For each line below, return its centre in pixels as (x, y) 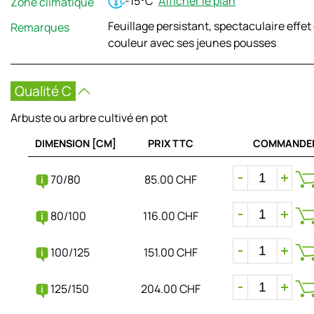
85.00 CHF (170, 179)
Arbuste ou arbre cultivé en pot (89, 117)
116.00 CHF (170, 216)
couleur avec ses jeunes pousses (192, 42)
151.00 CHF (170, 252)
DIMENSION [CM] (76, 143)
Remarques (40, 27)
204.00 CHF (170, 288)
